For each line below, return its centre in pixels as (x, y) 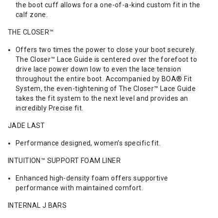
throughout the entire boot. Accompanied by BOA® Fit (104, 79)
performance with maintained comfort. (80, 188)
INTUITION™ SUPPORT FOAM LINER (64, 161)
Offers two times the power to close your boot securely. (106, 50)
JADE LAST (27, 126)
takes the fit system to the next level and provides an (102, 98)
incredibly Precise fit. (50, 108)
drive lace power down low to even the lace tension (99, 69)
